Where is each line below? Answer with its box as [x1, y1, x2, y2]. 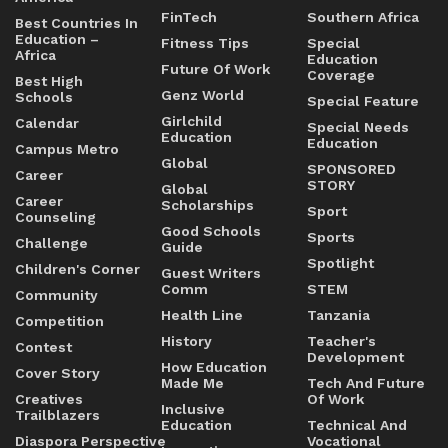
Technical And [307, 417, 407, 434]
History [161, 333, 212, 350]
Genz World [161, 87, 244, 104]
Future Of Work [161, 61, 270, 78]
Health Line [161, 307, 243, 324]
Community [15, 287, 98, 304]
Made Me [161, 375, 224, 392]
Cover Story [15, 365, 100, 382]
